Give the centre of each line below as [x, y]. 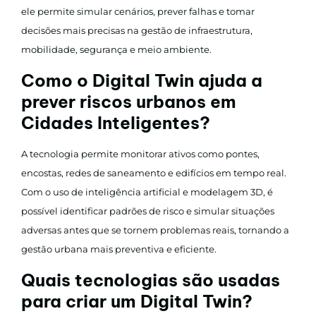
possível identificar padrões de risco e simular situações [148, 211]
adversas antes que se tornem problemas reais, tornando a [155, 230]
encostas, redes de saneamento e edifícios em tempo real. [154, 172]
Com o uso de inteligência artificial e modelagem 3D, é [147, 192]
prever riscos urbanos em [129, 101]
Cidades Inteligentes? [116, 122]
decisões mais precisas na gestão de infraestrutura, [137, 30]
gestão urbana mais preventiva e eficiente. [119, 249]
